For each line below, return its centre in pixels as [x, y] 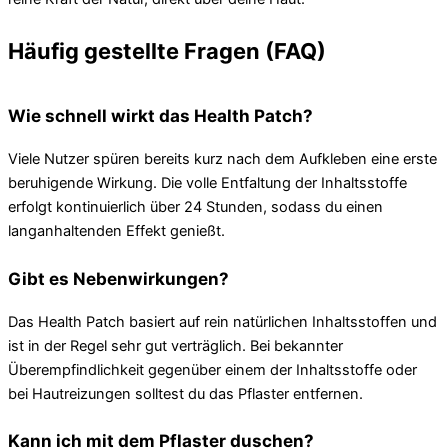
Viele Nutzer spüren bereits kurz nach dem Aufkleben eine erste [222, 158]
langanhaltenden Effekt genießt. [116, 230]
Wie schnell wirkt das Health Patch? [160, 115]
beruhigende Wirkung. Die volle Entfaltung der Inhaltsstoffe [207, 182]
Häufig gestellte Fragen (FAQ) [167, 50]
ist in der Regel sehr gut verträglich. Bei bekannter [175, 345]
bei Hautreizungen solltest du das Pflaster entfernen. [185, 393]
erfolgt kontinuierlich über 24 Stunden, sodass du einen [195, 206]
